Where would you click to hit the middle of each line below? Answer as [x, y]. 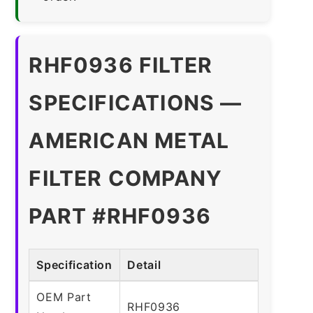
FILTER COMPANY [126, 178]
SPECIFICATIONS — [136, 102]
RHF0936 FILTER [121, 65]
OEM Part [64, 297]
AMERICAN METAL [129, 140]
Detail [144, 264]
